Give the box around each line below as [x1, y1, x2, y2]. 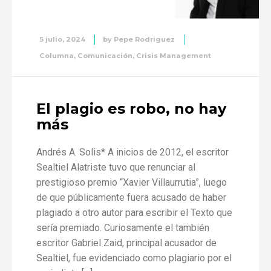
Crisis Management [136, 51, 211, 60]
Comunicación [77, 51, 132, 60]
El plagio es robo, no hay [36, 100, 226, 118]
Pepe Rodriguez [114, 35, 175, 44]
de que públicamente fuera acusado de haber [36, 192, 226, 204]
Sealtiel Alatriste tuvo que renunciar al [36, 162, 195, 174]
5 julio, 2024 [39, 35, 85, 44]
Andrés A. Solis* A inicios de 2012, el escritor [36, 146, 229, 158]
